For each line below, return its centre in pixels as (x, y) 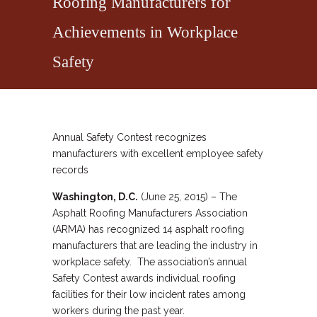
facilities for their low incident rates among (149, 294)
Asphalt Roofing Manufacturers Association (150, 213)
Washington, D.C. (95, 197)
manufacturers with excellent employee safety (158, 154)
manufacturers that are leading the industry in (155, 246)
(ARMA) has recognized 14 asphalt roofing (148, 229)
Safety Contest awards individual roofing (144, 278)
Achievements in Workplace (145, 32)
